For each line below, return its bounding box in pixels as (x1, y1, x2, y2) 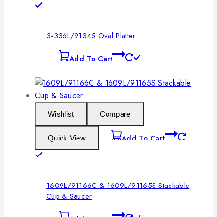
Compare (100, 109, 131, 118)
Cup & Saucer (46, 191, 92, 202)
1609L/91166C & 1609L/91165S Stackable (46, 180, 190, 191)
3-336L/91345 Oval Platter (46, 31, 136, 42)
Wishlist (48, 109, 74, 118)
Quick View (48, 133, 86, 142)
